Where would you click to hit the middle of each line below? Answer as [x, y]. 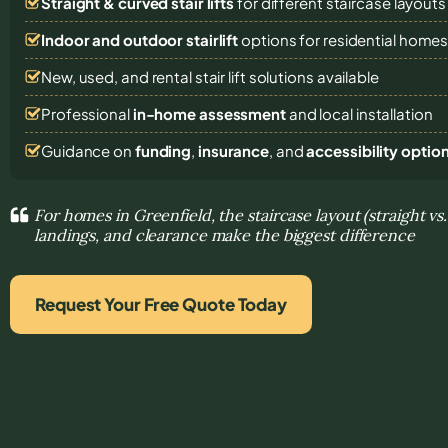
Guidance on [88, 150]
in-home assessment [209, 113]
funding [163, 150]
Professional [87, 113]
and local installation [359, 113]
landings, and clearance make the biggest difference [224, 234]
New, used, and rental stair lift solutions [179, 76]
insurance [233, 150]
